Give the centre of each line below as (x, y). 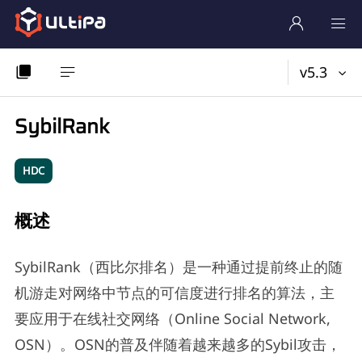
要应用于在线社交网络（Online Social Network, (172, 319)
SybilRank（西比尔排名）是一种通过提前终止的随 (178, 267)
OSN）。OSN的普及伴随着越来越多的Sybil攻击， (177, 345)
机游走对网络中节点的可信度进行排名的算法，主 (174, 293)
